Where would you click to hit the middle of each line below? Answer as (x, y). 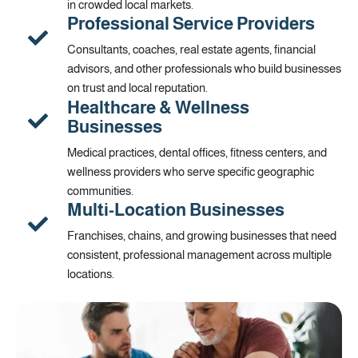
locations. (91, 274)
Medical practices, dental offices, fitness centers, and (197, 152)
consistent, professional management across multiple (199, 255)
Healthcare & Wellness (158, 107)
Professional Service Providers (191, 24)
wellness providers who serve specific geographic (191, 171)
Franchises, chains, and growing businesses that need (202, 236)
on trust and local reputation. (137, 88)
